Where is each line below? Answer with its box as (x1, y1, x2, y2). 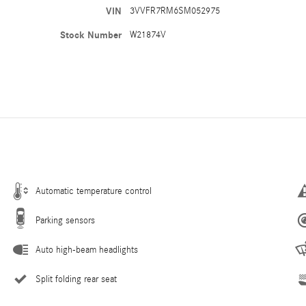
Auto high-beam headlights (36, 245, 138, 256)
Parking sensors (36, 215, 95, 227)
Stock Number (60, 29, 122, 42)
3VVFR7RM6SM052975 (130, 5, 221, 17)
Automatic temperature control (36, 186, 152, 197)
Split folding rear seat (36, 274, 117, 286)
